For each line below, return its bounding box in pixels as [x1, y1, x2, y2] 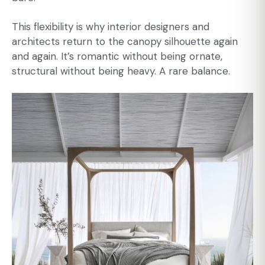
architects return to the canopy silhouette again [12, 35, 238, 49]
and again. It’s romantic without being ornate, [12, 50, 222, 63]
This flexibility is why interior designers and [12, 20, 209, 34]
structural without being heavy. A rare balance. [12, 64, 230, 78]
